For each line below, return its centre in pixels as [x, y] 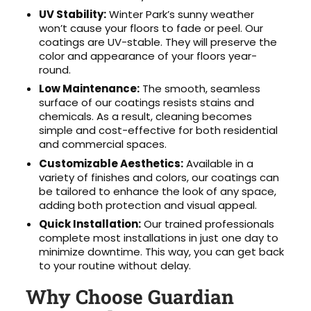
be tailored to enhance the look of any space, [158, 191]
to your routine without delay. [115, 266]
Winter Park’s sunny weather [180, 14]
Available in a [219, 163]
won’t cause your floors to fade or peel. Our [151, 28]
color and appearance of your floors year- [148, 56]
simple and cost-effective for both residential [159, 131]
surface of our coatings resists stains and [147, 103]
